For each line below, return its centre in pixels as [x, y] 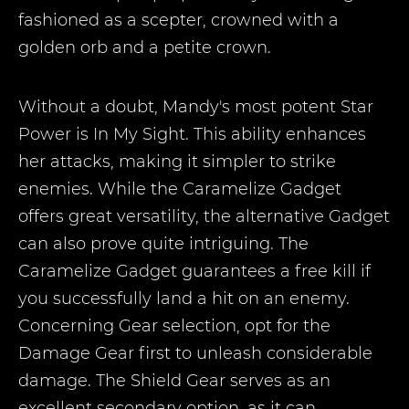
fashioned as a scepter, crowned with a [178, 20]
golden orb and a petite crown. [145, 47]
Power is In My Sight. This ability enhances [192, 134]
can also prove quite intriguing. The [163, 244]
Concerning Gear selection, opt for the [174, 326]
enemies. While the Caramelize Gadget [180, 189]
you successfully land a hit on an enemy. [184, 299]
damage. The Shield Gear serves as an [174, 381]
